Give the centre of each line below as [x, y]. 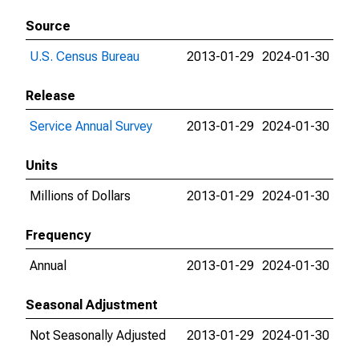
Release [50, 96]
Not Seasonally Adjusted [98, 335]
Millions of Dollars [80, 196]
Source [48, 26]
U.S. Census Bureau [85, 56]
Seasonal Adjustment [92, 305]
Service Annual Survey [91, 126]
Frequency [58, 235]
